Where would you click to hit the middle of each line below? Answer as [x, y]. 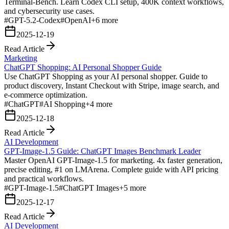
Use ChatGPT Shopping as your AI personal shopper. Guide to [106, 76]
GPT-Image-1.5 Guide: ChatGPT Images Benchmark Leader [102, 151]
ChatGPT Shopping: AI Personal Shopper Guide [83, 67]
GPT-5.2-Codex [34, 20]
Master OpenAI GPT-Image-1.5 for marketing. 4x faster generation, [113, 160]
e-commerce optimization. [46, 95]
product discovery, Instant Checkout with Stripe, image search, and [112, 85]
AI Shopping [64, 104]
